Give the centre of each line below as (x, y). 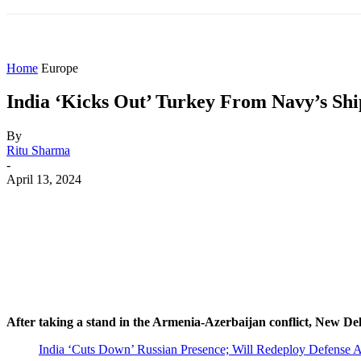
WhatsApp (329, 204)
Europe (60, 68)
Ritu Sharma (38, 151)
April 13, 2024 (44, 180)
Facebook (180, 204)
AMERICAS (243, 37)
